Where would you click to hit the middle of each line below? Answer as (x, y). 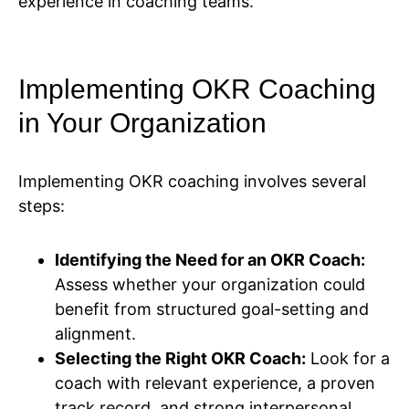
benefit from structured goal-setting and (212, 309)
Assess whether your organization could (210, 285)
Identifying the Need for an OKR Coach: (210, 260)
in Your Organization (142, 123)
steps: (42, 206)
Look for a (348, 359)
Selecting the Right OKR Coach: (180, 359)
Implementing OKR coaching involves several (192, 182)
